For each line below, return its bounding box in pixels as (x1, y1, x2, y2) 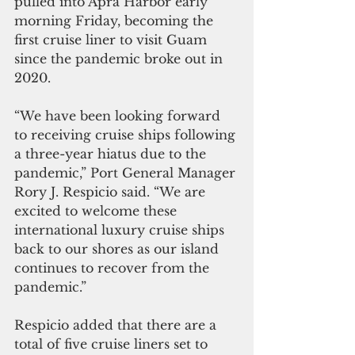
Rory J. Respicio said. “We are (14, 184, 209, 200)
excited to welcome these (14, 203, 181, 219)
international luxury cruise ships (14, 222, 228, 239)
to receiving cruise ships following (14, 127, 239, 143)
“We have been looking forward (14, 108, 224, 124)
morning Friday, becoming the (14, 13, 217, 29)
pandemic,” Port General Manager (14, 165, 239, 181)
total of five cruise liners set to (14, 336, 212, 353)
